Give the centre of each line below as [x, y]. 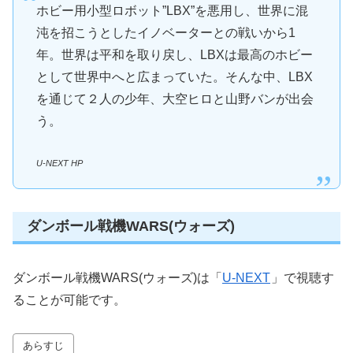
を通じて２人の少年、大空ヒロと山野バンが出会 [175, 99]
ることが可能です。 [69, 299]
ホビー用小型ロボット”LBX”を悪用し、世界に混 [172, 11]
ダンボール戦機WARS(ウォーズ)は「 [117, 277]
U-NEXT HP [59, 163]
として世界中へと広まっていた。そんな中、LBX [174, 77]
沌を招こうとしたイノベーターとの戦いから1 [165, 33]
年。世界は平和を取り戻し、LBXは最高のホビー [174, 55]
